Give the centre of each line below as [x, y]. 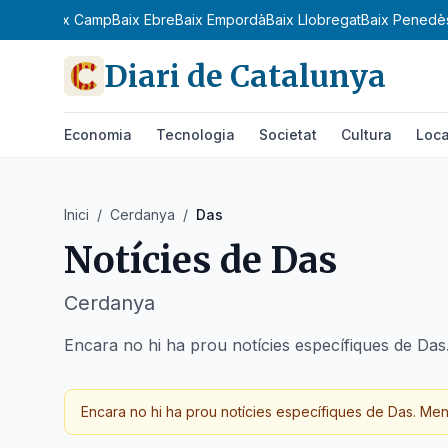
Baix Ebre [143, 19]
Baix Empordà [220, 19]
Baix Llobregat [313, 19]
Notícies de [163, 260]
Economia [98, 134]
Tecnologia [195, 134]
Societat [288, 134]
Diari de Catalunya [245, 76]
